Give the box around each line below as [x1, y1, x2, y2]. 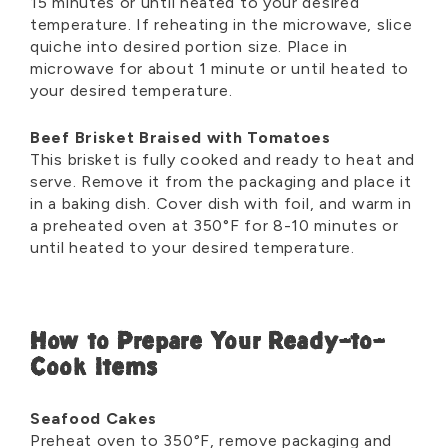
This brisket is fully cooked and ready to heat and [30, 150, 416, 170]
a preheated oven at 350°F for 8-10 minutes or [30, 216, 399, 236]
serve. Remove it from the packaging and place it [30, 172, 412, 192]
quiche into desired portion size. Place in [30, 37, 348, 57]
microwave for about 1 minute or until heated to [30, 59, 409, 79]
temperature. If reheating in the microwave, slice [30, 15, 413, 35]
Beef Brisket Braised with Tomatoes [30, 128, 331, 148]
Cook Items [30, 358, 158, 382]
